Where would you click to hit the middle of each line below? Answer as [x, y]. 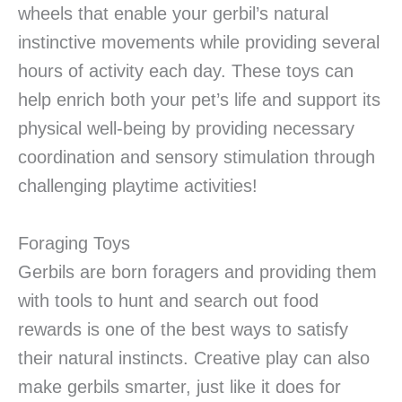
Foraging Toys [74, 244]
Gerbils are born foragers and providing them [197, 272]
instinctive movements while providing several [199, 43]
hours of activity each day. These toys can [186, 71]
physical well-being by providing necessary [186, 129]
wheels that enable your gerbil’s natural [173, 14]
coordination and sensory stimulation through [197, 157]
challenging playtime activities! [138, 186]
